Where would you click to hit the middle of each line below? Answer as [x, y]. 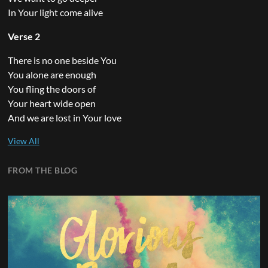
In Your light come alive [55, 12]
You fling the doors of [51, 89]
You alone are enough [52, 74]
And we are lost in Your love [64, 117]
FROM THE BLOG [42, 170]
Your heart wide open [51, 103]
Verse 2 [24, 36]
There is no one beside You [62, 60]
